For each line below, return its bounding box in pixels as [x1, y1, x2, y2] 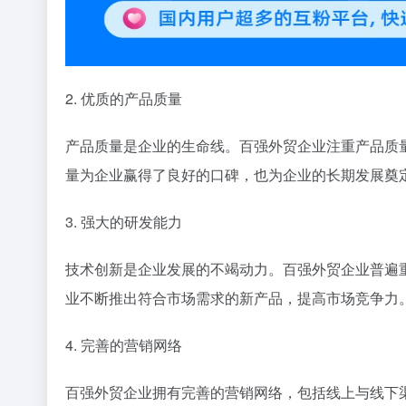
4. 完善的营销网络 [65, 334, 182, 356]
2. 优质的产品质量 [65, 88, 182, 110]
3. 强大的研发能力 [65, 211, 182, 233]
